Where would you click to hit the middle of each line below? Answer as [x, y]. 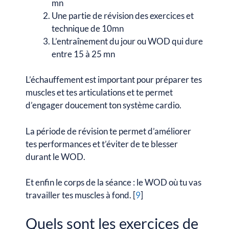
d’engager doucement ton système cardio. [104, 105]
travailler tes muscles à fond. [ [81, 195]
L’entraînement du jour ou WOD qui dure [127, 41]
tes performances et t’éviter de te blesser [102, 144]
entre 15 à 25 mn [83, 54]
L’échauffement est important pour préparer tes [114, 79]
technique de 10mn [88, 28]
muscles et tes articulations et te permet [99, 92]
